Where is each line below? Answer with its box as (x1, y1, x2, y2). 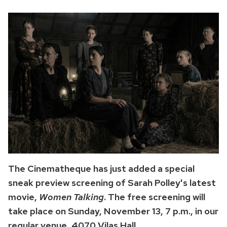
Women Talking (39, 191, 104, 203)
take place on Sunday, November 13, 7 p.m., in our (8, 205, 218, 217)
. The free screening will (104, 191, 205, 203)
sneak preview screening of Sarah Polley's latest (8, 176, 216, 188)
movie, (8, 191, 39, 203)
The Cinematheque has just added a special (8, 162, 195, 174)
